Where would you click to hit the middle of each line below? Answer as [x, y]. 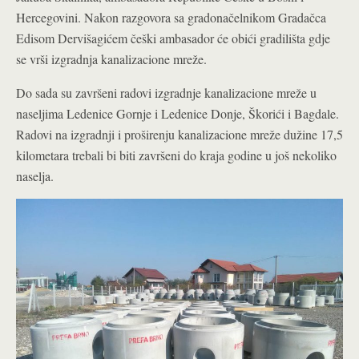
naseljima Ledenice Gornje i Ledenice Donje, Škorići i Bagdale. [177, 113]
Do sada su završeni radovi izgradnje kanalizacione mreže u [166, 93]
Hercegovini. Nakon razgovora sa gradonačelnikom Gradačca [171, 17]
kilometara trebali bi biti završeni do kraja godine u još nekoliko [176, 155]
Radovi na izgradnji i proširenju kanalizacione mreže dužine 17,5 [179, 134]
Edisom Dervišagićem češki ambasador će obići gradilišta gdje [173, 38]
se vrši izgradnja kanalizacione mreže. [111, 59]
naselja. [35, 176]
